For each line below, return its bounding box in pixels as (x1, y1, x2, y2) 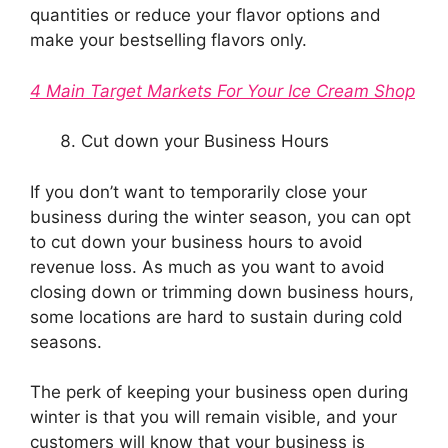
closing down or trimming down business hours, (30, 281, 414, 302)
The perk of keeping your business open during (30, 382, 408, 403)
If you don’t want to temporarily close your (30, 181, 367, 202)
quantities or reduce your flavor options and (30, 5, 381, 26)
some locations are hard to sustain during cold (30, 306, 403, 327)
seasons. (30, 331, 107, 352)
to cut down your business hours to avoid (30, 231, 363, 252)
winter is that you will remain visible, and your (30, 407, 397, 428)
